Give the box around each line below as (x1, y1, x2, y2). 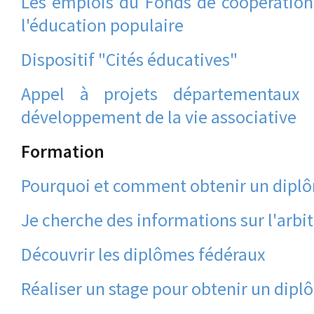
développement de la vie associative (21, 105, 296, 128)
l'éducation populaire (21, 13, 184, 36)
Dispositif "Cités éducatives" (21, 48, 238, 71)
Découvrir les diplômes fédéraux (21, 243, 266, 266)
